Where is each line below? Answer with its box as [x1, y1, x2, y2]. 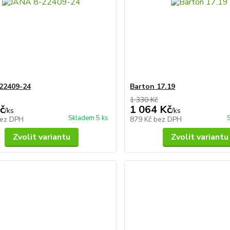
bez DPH [154, 114, 182, 124]
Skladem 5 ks [68, 113, 109, 123]
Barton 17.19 [130, 82, 176, 91]
